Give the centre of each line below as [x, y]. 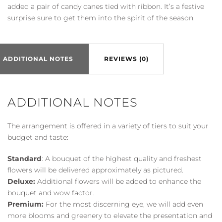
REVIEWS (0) [126, 58]
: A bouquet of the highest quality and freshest [122, 158]
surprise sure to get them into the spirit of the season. [101, 18]
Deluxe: [21, 181]
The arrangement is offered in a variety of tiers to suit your [108, 126]
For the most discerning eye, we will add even [123, 204]
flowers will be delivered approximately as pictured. [95, 170]
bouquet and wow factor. [51, 193]
